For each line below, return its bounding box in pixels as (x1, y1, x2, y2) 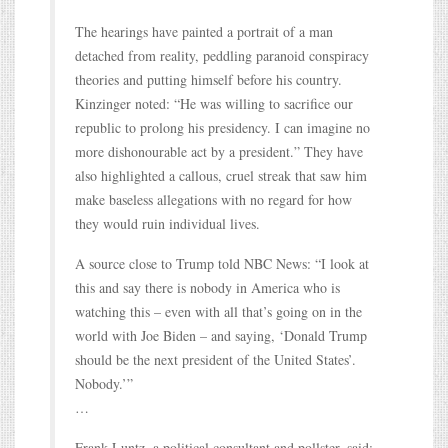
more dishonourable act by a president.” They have (75, 141, 363, 161)
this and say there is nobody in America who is (75, 277, 340, 297)
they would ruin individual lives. (75, 213, 260, 233)
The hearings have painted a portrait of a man (75, 21, 333, 41)
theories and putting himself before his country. (75, 69, 342, 89)
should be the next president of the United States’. (75, 349, 356, 369)
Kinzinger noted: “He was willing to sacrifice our (75, 93, 353, 113)
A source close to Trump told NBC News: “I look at (75, 253, 369, 273)
